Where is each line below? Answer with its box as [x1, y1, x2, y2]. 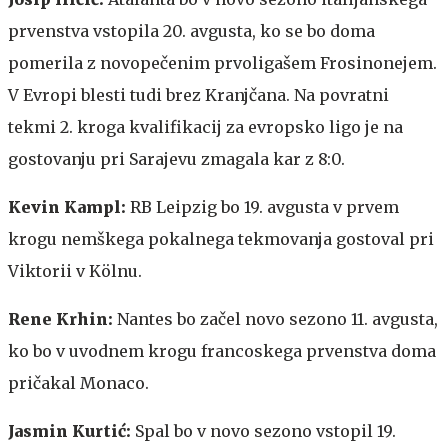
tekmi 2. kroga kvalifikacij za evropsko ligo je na [8, 116, 403, 137]
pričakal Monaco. [8, 372, 149, 393]
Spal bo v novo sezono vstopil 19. [135, 420, 396, 441]
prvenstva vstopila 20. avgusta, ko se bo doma [8, 20, 375, 41]
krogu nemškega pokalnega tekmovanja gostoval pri [8, 228, 434, 249]
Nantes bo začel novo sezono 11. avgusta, [117, 308, 438, 329]
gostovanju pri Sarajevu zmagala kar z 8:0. [8, 148, 345, 169]
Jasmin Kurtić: [8, 420, 135, 441]
